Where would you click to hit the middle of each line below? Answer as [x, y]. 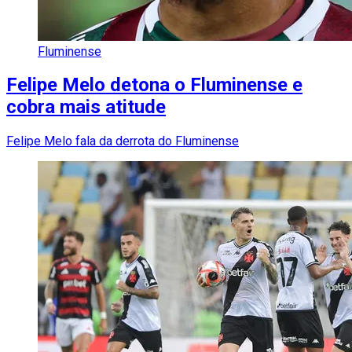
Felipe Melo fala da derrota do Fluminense [123, 141]
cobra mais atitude [86, 107]
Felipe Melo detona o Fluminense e [154, 85]
